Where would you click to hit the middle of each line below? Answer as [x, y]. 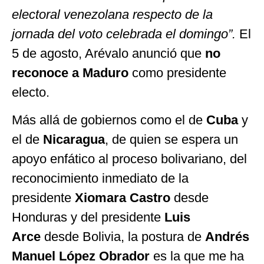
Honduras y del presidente [88, 217]
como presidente [177, 72]
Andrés [227, 236]
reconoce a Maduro [70, 72]
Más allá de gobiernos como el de [109, 120]
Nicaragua [74, 139]
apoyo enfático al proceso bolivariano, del [129, 159]
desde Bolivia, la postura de [125, 236]
